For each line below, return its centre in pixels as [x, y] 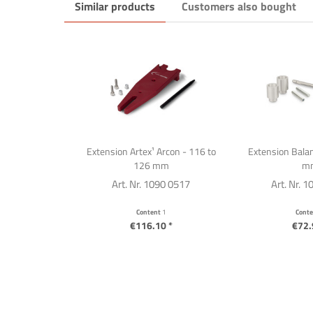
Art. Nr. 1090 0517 [151, 184]
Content [149, 212]
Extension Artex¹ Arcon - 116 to [151, 151]
